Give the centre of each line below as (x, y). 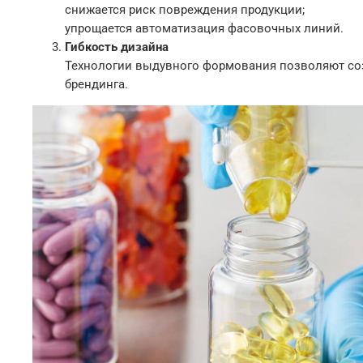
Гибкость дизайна (117, 47)
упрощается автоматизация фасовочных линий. (204, 28)
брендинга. (96, 84)
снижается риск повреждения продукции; (185, 9)
